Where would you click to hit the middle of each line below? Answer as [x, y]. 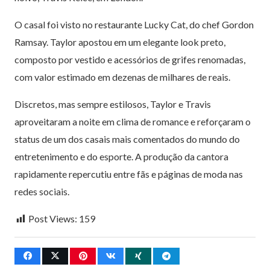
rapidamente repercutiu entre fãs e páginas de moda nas [129, 174]
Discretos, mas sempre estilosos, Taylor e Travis [113, 104]
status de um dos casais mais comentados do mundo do [127, 139]
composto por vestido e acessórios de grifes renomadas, [130, 59]
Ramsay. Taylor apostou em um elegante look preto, [120, 42]
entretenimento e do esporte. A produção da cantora [121, 156]
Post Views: [53, 218]
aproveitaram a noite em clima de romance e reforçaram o [133, 121]
